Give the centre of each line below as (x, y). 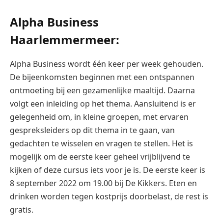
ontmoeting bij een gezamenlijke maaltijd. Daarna (102, 90)
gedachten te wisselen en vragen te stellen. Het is (101, 143)
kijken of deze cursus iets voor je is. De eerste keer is (108, 170)
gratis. (22, 209)
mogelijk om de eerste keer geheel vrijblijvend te (100, 156)
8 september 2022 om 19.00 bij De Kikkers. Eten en (103, 183)
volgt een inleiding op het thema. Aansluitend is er (103, 103)
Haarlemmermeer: (65, 39)
